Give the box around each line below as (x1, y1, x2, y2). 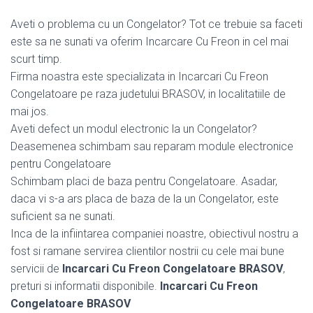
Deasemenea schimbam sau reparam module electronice (10, 139, 293, 153)
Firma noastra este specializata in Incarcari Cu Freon (10, 69, 268, 83)
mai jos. (10, 104, 49, 118)
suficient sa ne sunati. (10, 209, 115, 223)
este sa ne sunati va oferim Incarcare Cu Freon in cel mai (10, 34, 289, 48)
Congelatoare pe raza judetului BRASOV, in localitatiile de (10, 87, 286, 101)
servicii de (10, 261, 62, 275)
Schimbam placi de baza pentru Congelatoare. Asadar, (10, 174, 277, 188)
